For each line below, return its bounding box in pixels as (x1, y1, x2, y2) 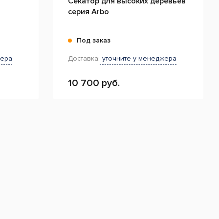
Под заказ (77, 36, 111, 44)
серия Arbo (68, 7, 109, 17)
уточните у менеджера (102, 54, 177, 63)
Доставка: (68, 54, 100, 63)
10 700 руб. (68, 77, 120, 89)
